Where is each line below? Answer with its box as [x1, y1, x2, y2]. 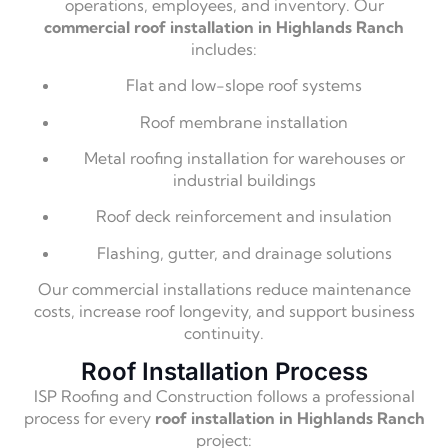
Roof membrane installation [140, 111, 348, 132]
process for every [23, 407, 155, 428]
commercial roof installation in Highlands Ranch [44, 16, 404, 37]
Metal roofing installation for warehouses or [83, 147, 405, 168]
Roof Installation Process [80, 356, 368, 386]
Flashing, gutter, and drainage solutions [96, 242, 392, 263]
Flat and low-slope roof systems [126, 75, 362, 96]
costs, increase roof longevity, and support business [33, 301, 415, 322]
